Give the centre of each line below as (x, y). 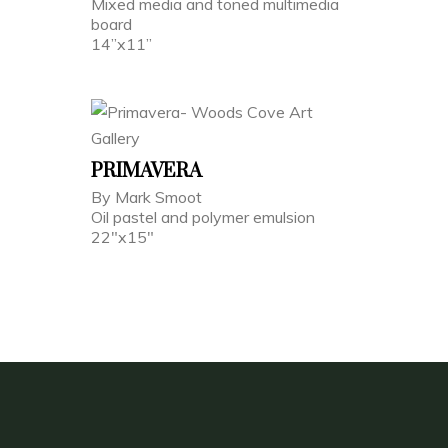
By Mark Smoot (148, 196)
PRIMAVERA (146, 171)
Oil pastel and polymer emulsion (203, 216)
